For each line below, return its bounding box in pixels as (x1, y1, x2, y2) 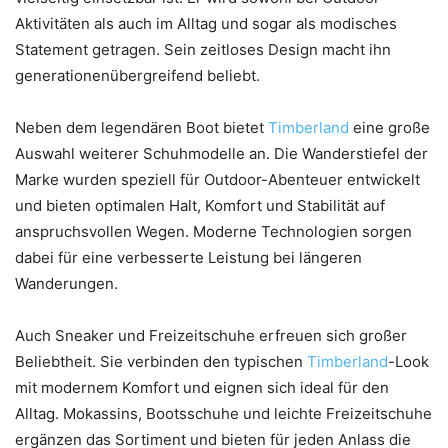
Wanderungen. (15, 273, 118, 293)
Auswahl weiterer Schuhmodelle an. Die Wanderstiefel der (15, 143, 428, 163)
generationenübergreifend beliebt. (15, 65, 260, 85)
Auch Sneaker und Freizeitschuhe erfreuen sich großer (15, 325, 407, 345)
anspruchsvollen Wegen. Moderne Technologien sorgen (15, 221, 412, 241)
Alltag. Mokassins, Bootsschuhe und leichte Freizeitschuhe (15, 403, 432, 423)
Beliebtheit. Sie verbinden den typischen (15, 351, 307, 371)
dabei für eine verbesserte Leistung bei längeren (15, 247, 362, 267)
